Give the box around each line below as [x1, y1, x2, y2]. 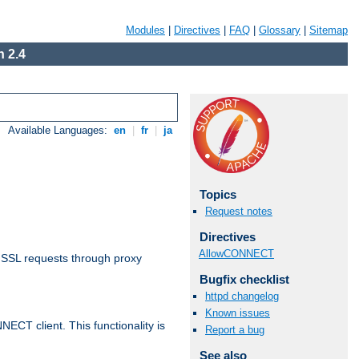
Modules [126, 24, 165, 36]
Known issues [205, 307, 270, 320]
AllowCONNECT [199, 247, 274, 260]
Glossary [259, 24, 301, 36]
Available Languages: [8, 124, 111, 137]
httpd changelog [205, 289, 279, 302]
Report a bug [205, 324, 264, 337]
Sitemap [309, 24, 348, 36]
